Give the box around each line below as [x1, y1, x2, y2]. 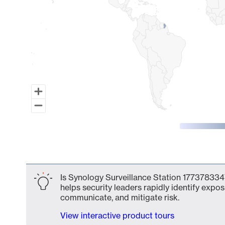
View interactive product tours [60, 210, 174, 220]
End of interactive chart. [26, 150, 116, 160]
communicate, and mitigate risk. [60, 192, 179, 202]
